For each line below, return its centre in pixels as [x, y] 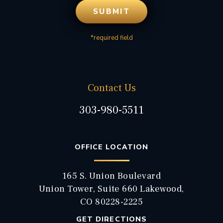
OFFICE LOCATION [111, 147]
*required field [111, 38]
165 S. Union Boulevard [111, 176]
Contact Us [111, 88]
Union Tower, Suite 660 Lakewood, [111, 189]
